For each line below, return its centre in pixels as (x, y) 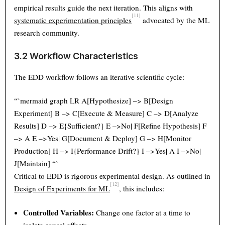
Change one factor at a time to (142, 213)
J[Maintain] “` (36, 163)
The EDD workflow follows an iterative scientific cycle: (99, 77)
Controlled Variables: (59, 213)
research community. (47, 32)
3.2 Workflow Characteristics (77, 56)
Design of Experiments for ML (62, 189)
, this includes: (142, 189)
